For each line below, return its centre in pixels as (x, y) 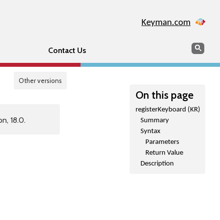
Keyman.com (166, 23)
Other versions (40, 81)
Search (202, 47)
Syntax (151, 131)
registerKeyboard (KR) (168, 110)
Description (157, 164)
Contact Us (67, 50)
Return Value (164, 153)
